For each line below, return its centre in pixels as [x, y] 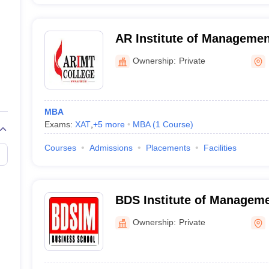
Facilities [220, 148]
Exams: [59, 124]
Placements [168, 148]
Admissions [111, 148]
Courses [60, 148]
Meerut [135, 54]
